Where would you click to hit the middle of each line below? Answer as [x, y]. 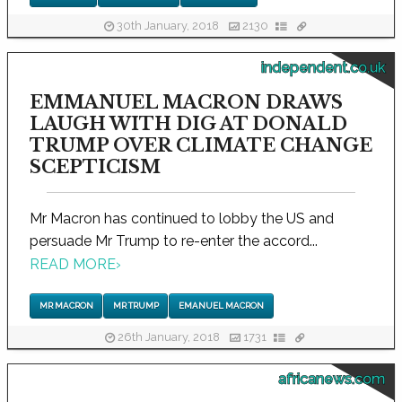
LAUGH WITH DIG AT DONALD [188, 123]
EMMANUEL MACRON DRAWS [186, 102]
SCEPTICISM [95, 166]
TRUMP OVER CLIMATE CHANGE [201, 145]
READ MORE [73, 265]
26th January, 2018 [169, 337]
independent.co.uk [323, 67]
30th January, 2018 [167, 26]
